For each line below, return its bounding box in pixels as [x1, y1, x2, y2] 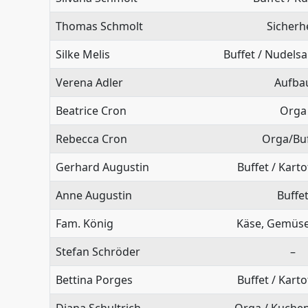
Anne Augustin [56, 187, 132, 203]
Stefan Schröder [56, 243, 140, 259]
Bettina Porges [56, 272, 133, 287]
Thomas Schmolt [56, 18, 143, 34]
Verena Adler [56, 74, 123, 90]
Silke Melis [56, 46, 110, 62]
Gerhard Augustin [56, 159, 149, 175]
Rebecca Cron [56, 131, 127, 146]
